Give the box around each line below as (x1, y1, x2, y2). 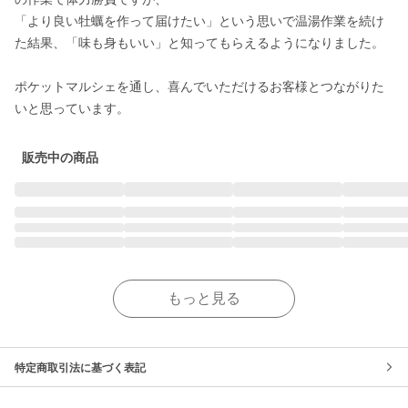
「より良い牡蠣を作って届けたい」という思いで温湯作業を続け (15, 14, 384, 28)
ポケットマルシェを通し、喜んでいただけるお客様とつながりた (15, 79, 384, 94)
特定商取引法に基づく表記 (15, 362, 146, 374)
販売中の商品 (22, 150, 98, 165)
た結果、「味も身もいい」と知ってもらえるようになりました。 (15, 36, 384, 50)
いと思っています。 (15, 101, 129, 116)
